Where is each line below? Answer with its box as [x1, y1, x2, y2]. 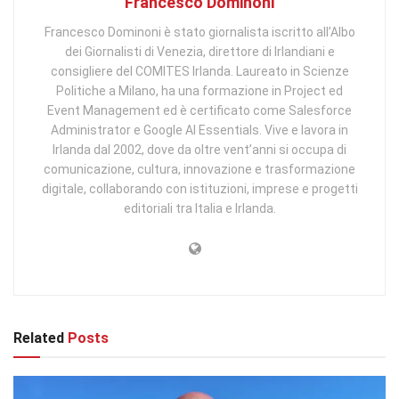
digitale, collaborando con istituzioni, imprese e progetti [41, 181, 358, 196]
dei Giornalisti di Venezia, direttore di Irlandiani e [64, 44, 335, 59]
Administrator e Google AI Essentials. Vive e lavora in [51, 122, 348, 137]
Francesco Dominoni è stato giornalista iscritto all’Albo [44, 24, 355, 39]
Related [13, 329, 64, 346]
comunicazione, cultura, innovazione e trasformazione [44, 161, 355, 176]
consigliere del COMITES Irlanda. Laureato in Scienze [50, 63, 349, 78]
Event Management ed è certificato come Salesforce [47, 102, 352, 118]
